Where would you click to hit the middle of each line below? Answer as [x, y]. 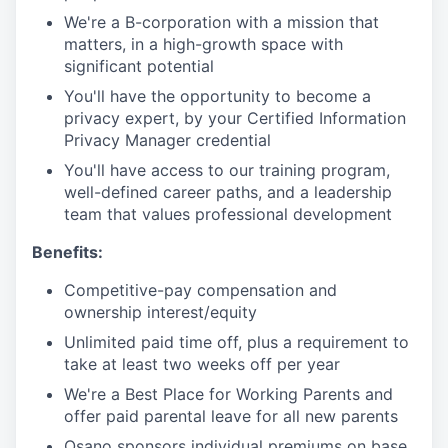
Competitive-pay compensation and [200, 290]
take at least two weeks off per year [202, 364]
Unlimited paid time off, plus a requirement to [236, 342]
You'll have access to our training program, [227, 170]
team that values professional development [228, 214]
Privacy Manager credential [167, 140]
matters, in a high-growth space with [203, 44]
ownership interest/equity [160, 312]
